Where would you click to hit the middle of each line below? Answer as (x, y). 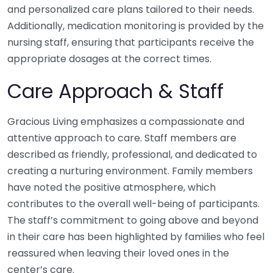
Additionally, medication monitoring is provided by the (136, 26)
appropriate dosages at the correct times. (109, 59)
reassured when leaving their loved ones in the (118, 253)
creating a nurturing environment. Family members (130, 171)
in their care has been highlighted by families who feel (136, 237)
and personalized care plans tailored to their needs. (131, 10)
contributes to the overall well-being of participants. (133, 204)
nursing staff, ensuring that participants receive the (131, 43)
